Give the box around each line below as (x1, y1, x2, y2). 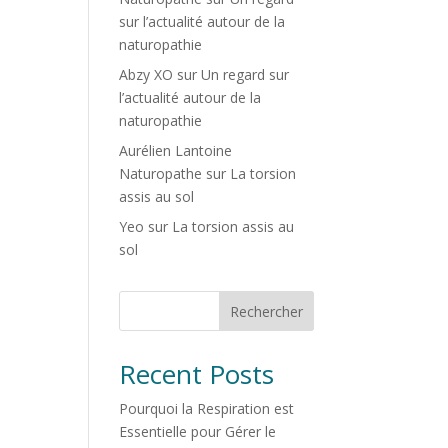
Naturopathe (119, 164, 203, 183)
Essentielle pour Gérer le (119, 422, 277, 441)
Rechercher (229, 301, 303, 321)
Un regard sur (201, 65, 290, 84)
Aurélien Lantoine (119, 141, 233, 160)
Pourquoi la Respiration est (119, 399, 295, 418)
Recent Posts (119, 356, 275, 392)
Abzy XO (119, 65, 174, 84)
